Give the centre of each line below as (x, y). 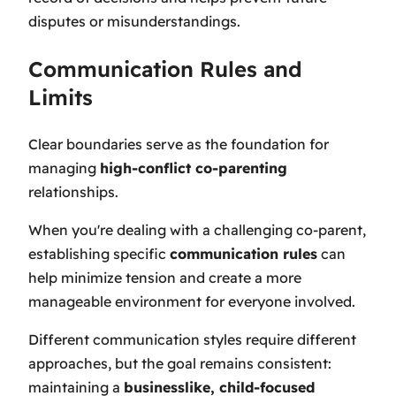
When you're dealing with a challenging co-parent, (197, 230)
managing (64, 168)
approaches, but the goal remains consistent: (180, 364)
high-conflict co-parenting (194, 168)
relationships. (73, 192)
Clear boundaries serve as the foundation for (179, 145)
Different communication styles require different (192, 340)
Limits (61, 98)
